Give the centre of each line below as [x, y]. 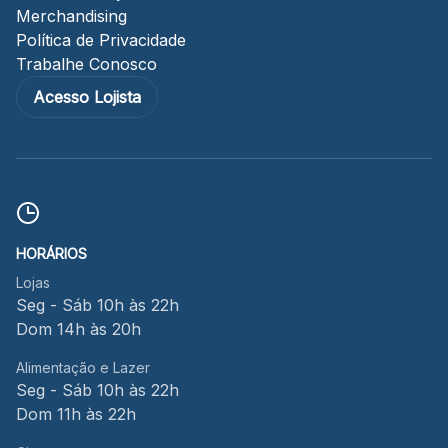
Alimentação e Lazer [83, 367]
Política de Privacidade [101, 40]
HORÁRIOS [51, 253]
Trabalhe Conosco [86, 64]
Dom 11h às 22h [76, 414]
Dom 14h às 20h [78, 329]
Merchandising [71, 16]
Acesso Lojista [87, 97]
